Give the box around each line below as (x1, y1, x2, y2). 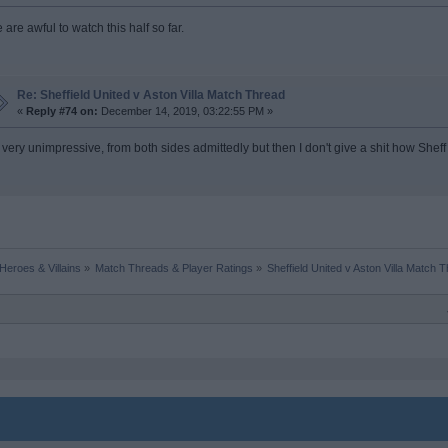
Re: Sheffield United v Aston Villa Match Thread (16, 88, 285, 103)
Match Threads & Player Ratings (94, 262, 253, 275)
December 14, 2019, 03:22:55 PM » (97, 105, 273, 118)
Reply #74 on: (25, 105, 98, 118)
